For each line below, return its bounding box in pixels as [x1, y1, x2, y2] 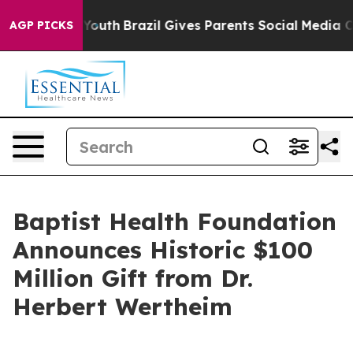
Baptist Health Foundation [13, 206, 336, 236]
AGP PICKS [9, 18, 73, 32]
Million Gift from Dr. [13, 263, 253, 293]
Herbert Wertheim [13, 292, 232, 321]
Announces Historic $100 [13, 235, 313, 265]
